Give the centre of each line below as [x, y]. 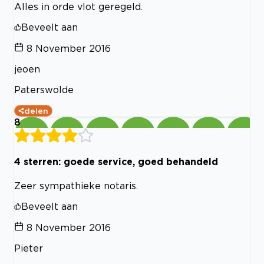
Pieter [29, 248]
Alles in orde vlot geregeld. [78, 7]
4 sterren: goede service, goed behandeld [116, 162]
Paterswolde [44, 90]
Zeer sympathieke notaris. [76, 185]
